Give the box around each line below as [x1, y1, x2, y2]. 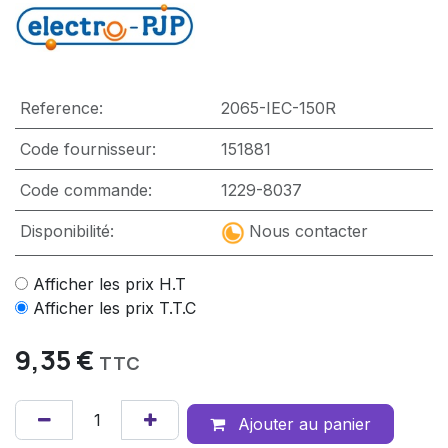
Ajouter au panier [232, 413, 371, 434]
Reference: [19, 97, 103, 118]
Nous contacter [248, 220, 368, 241]
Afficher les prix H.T [33, 273, 186, 294]
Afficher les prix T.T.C [33, 297, 196, 318]
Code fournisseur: [19, 138, 156, 159]
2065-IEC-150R [220, 97, 336, 118]
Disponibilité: [19, 220, 114, 241]
